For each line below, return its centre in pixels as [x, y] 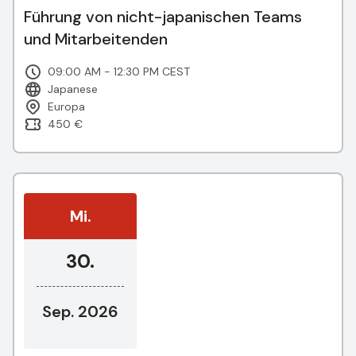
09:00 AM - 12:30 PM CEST [119, 72]
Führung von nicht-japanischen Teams [163, 17]
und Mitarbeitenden [96, 39]
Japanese [73, 89]
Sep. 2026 [80, 311]
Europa [66, 106]
